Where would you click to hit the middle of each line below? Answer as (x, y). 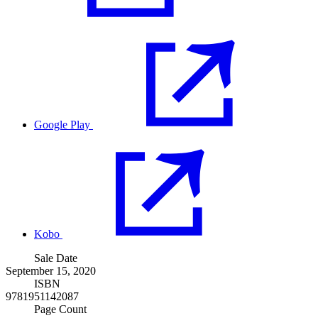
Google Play (62, 125)
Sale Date (56, 258)
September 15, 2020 (51, 271)
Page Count (60, 309)
